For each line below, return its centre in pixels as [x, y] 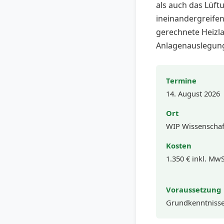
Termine [181, 80]
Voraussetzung [193, 189]
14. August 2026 [193, 93]
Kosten [179, 145]
